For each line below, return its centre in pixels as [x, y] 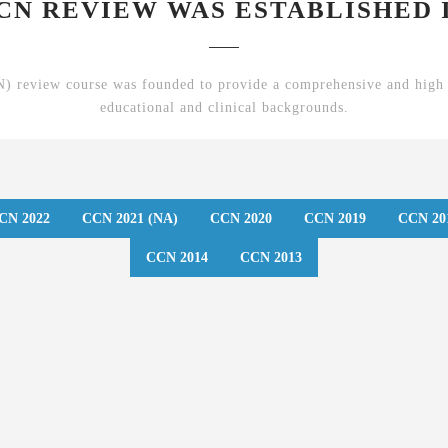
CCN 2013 [271, 258]
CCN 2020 [241, 219]
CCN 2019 [335, 219]
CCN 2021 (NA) [130, 219]
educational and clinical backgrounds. [224, 108]
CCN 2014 [177, 258]
